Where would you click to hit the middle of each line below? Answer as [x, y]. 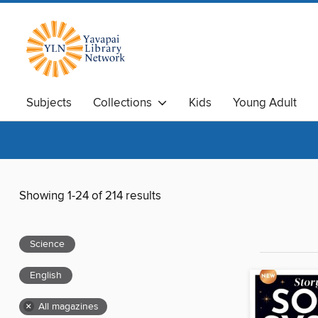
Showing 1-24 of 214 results [90, 196]
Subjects [49, 103]
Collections [125, 103]
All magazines [68, 307]
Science [47, 245]
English [46, 276]
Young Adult [265, 103]
